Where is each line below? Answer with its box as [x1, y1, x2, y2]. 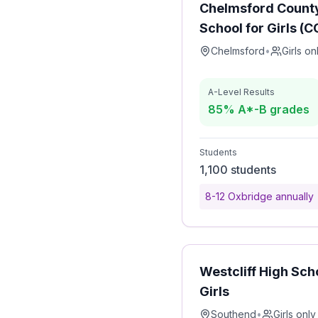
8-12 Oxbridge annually [205, 190, 314, 202]
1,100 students [199, 163, 276, 177]
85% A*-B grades [208, 102, 309, 116]
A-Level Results [208, 87, 275, 97]
